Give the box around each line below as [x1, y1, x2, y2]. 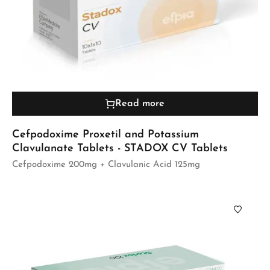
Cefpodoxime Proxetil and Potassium [12, 128, 199, 140]
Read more [115, 98, 165, 108]
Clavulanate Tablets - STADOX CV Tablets [12, 142, 228, 154]
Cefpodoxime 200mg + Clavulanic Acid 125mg [12, 160, 200, 169]
